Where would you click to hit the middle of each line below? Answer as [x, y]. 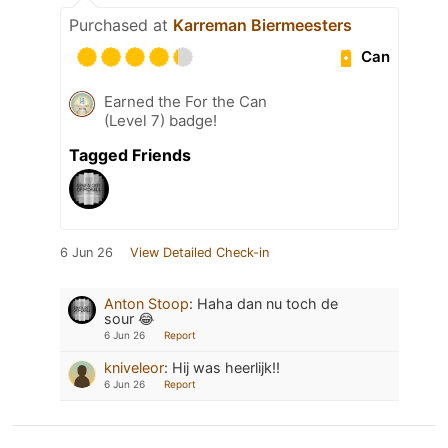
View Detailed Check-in [199, 252]
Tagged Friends [130, 154]
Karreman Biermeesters [262, 24]
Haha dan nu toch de [267, 303]
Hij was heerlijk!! [226, 367]
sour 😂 [129, 318]
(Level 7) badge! [160, 120]
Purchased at [121, 24]
